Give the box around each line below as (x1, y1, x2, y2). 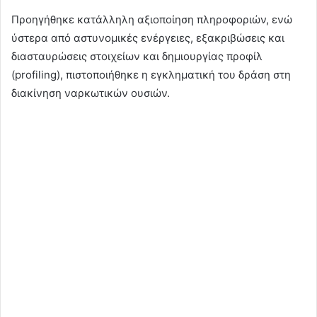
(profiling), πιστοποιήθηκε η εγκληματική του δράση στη (11, 68, 291, 82)
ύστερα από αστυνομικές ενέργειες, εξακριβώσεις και (11, 31, 284, 45)
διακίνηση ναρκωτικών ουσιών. (11, 86, 170, 100)
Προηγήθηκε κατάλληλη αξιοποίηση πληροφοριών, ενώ (11, 13, 292, 27)
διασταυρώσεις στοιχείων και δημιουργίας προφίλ (11, 50, 263, 64)
